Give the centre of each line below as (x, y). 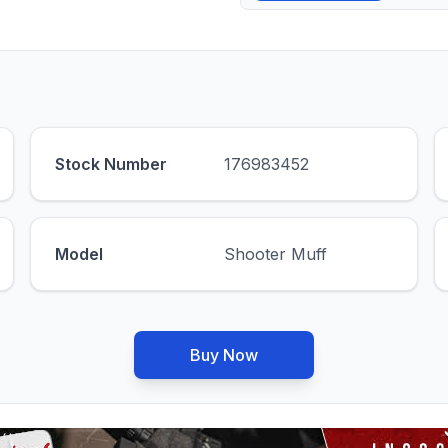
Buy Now (224, 355)
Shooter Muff (275, 254)
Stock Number (110, 164)
